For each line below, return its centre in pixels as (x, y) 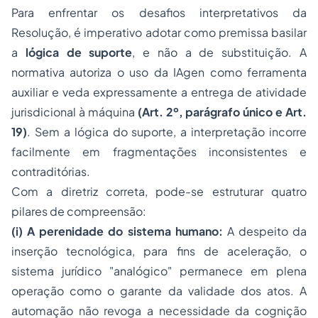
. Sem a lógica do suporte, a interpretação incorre (167, 132)
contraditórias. (51, 172)
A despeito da (264, 231)
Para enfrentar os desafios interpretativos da (159, 13)
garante (141, 291)
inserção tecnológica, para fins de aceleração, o (159, 251)
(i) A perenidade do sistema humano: (117, 231)
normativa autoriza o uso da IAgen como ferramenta (159, 72)
